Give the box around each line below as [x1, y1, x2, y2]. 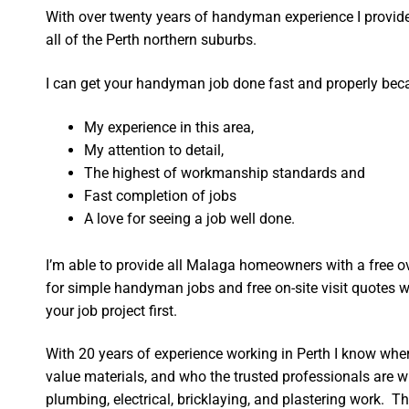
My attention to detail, [84, 141, 225, 159]
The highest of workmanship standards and [84, 163, 366, 182]
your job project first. [46, 301, 178, 320]
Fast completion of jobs [84, 186, 237, 204]
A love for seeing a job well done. [84, 209, 296, 227]
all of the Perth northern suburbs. [46, 31, 257, 49]
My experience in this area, [84, 118, 255, 136]
